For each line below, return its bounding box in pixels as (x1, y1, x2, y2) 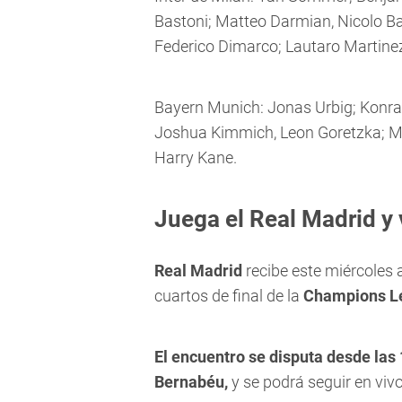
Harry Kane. (154, 148, 237, 168)
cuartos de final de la (154, 286, 303, 306)
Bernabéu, (154, 372, 228, 392)
